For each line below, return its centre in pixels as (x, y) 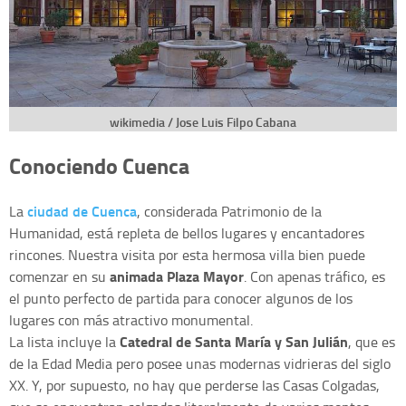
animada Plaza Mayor (177, 275)
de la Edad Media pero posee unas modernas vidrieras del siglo (200, 363)
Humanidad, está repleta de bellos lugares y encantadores (187, 232)
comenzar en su (59, 276)
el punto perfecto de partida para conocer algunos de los (181, 298)
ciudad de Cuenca (82, 210)
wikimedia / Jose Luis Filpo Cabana (203, 121)
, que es (372, 341)
